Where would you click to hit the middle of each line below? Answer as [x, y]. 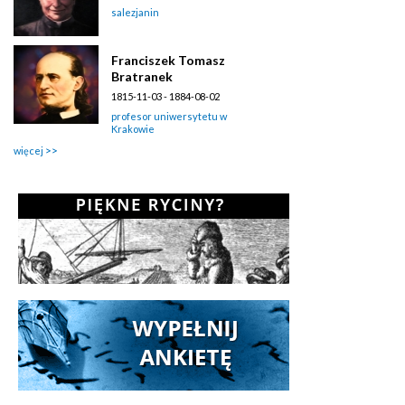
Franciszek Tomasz [168, 60]
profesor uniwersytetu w [169, 116]
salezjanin [135, 12]
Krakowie [133, 128]
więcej [28, 150]
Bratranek [142, 76]
